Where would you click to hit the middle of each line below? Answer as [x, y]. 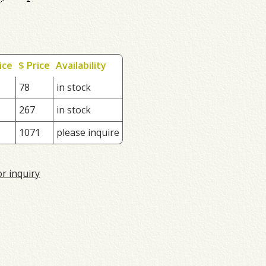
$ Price [34, 65]
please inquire [88, 132]
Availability [81, 65]
